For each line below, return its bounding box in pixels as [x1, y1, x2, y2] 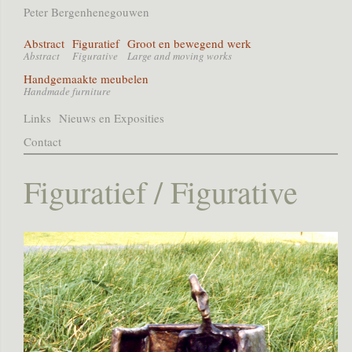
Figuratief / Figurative [24, 170, 298, 212]
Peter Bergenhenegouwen [24, 4, 149, 20]
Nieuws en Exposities [59, 110, 164, 126]
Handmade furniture [24, 84, 111, 98]
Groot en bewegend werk [127, 35, 251, 51]
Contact [24, 134, 61, 149]
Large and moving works [127, 49, 232, 63]
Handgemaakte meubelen [24, 71, 148, 86]
